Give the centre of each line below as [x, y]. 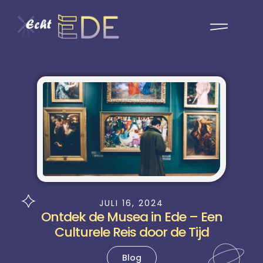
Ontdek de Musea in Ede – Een [131, 217]
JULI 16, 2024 [131, 203]
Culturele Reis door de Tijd [131, 232]
